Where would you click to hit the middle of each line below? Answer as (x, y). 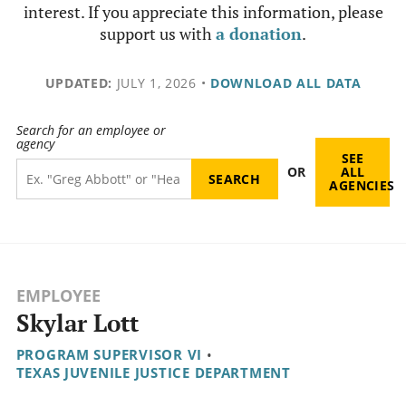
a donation (259, 34)
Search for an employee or (91, 130)
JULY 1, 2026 (154, 83)
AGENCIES (362, 186)
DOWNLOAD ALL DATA (285, 83)
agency (35, 144)
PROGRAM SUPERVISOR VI (109, 355)
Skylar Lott (77, 324)
